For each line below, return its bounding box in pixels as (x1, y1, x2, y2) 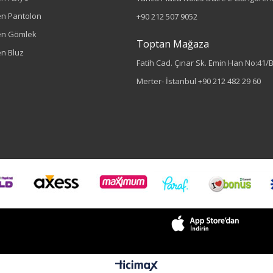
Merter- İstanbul (136, 76, 198, 87)
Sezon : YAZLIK (146, 222, 196, 233)
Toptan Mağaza (136, 37, 209, 51)
